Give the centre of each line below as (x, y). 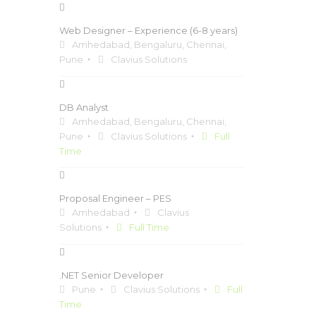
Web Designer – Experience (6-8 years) (148, 30)
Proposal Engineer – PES (115, 198)
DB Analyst (84, 107)
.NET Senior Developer (111, 275)
